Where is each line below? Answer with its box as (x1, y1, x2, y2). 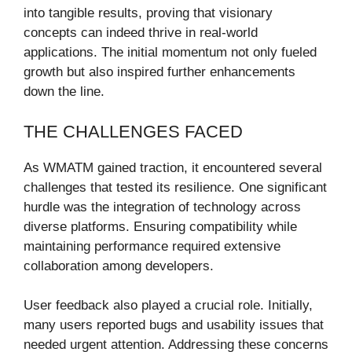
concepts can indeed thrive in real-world (24, 25, 258, 41)
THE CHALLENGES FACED (24, 121, 243, 141)
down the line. (24, 84, 104, 100)
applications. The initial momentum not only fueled (24, 45, 317, 60)
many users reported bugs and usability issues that (24, 317, 324, 333)
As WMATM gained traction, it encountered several (24, 159, 322, 175)
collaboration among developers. (24, 258, 214, 273)
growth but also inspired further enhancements (24, 64, 295, 80)
